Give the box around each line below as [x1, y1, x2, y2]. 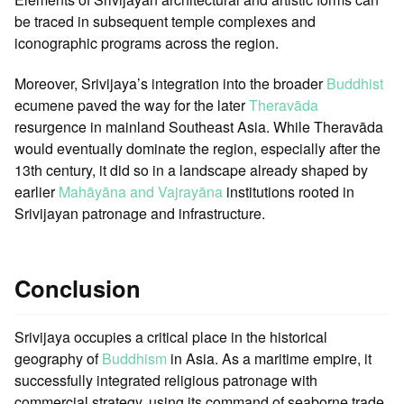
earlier [14, 180, 59, 202]
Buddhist [326, 72, 383, 94]
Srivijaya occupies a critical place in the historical [14, 326, 327, 347]
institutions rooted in [223, 180, 354, 202]
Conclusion [14, 271, 141, 306]
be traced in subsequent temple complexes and [14, 11, 316, 32]
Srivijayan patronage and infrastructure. [14, 202, 265, 224]
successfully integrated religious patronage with [14, 369, 317, 390]
